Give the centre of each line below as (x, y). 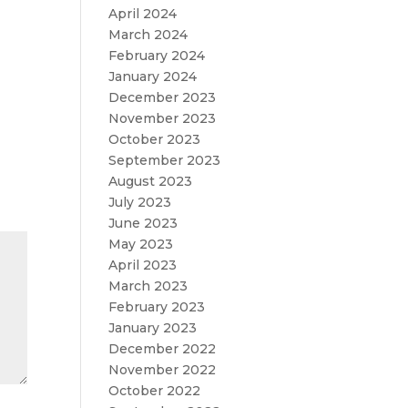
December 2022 (163, 349)
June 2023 (143, 223)
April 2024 (143, 14)
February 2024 (157, 56)
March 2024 (148, 35)
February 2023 (157, 307)
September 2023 (165, 160)
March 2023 (148, 286)
